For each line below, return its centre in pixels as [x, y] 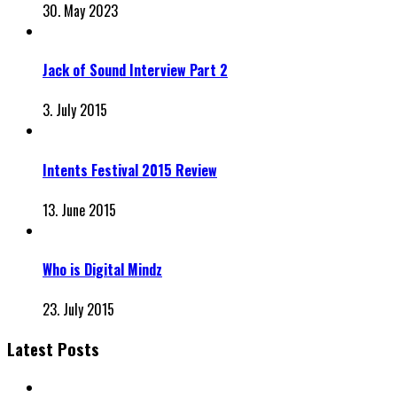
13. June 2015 [79, 210]
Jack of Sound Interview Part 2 [135, 70]
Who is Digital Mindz [102, 270]
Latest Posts [53, 349]
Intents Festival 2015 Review [130, 170]
